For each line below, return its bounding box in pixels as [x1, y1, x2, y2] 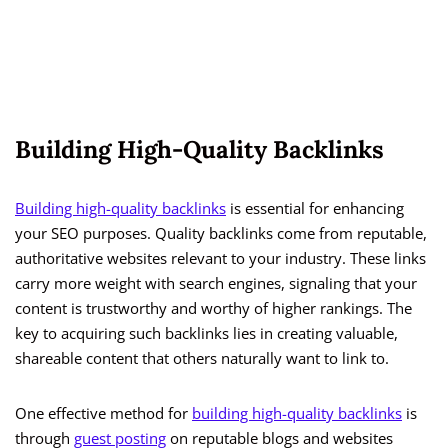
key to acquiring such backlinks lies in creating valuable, [15, 323, 398, 344]
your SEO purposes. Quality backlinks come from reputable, [15, 223, 427, 244]
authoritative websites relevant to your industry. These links [15, 248, 426, 269]
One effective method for [15, 403, 192, 424]
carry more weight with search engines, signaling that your [15, 273, 417, 294]
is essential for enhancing [226, 198, 404, 219]
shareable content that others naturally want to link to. [15, 348, 389, 369]
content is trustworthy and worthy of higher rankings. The [15, 298, 412, 319]
